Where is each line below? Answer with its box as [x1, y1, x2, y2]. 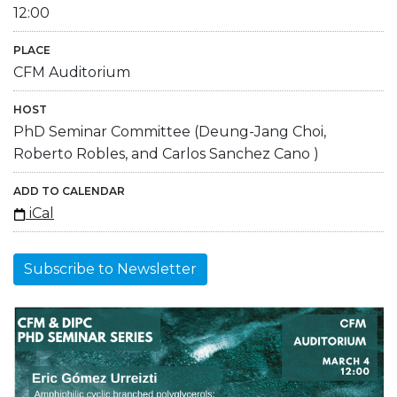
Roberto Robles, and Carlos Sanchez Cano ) [13, 144, 319, 162]
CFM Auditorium [13, 63, 130, 81]
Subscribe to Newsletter [24, 260, 197, 277]
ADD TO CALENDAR [13, 183, 125, 198]
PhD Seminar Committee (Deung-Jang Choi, [13, 122, 326, 140]
